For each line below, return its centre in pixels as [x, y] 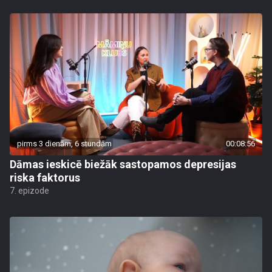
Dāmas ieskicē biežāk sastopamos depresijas [123, 164]
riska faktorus [45, 178]
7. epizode [29, 191]
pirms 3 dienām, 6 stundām [64, 144]
